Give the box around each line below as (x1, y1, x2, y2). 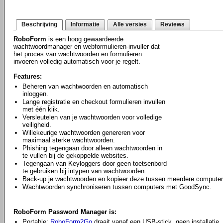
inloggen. (22, 90, 48, 98)
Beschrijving (21, 21, 57, 28)
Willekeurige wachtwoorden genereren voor (22, 129, 145, 136)
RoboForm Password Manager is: (13, 208, 116, 216)
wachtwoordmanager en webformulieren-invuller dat (13, 43, 160, 50)
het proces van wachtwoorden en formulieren (13, 50, 142, 58)
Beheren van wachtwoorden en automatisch (22, 83, 148, 90)
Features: (13, 73, 42, 80)
